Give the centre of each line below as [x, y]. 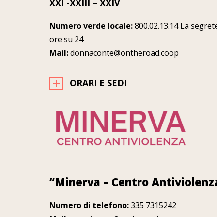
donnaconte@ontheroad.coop [124, 53]
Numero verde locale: [91, 26]
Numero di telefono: [89, 205]
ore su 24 [66, 39]
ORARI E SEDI [98, 83]
